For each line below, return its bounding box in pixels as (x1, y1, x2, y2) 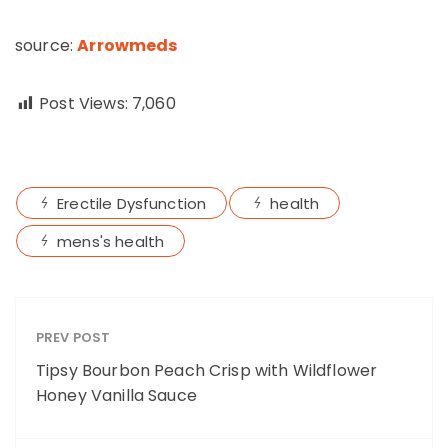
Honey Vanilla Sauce (36, 384, 197, 407)
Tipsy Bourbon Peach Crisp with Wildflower (36, 359, 378, 382)
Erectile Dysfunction (57, 193, 207, 214)
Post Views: (39, 92, 128, 115)
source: (15, 34, 78, 57)
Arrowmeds (77, 34, 178, 57)
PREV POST (36, 328, 111, 347)
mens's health (57, 231, 165, 252)
